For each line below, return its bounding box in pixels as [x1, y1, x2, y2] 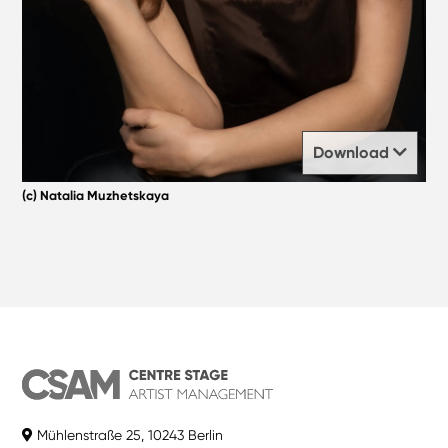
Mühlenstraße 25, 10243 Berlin [33, 427, 224, 444]
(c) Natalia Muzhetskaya [22, 188, 170, 204]
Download [312, 143, 393, 163]
